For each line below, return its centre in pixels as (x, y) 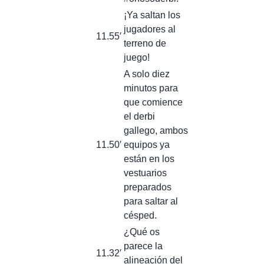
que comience (153, 102)
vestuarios (145, 173)
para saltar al (151, 201)
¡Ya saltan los (152, 15)
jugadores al (150, 29)
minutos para (151, 88)
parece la (143, 246)
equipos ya (147, 144)
